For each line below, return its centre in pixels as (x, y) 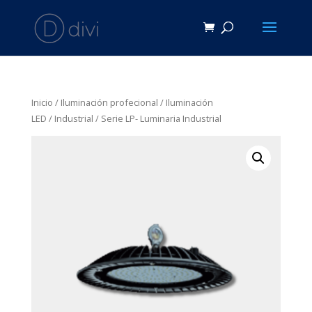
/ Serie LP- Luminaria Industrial (157, 118)
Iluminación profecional (109, 102)
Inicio (42, 102)
